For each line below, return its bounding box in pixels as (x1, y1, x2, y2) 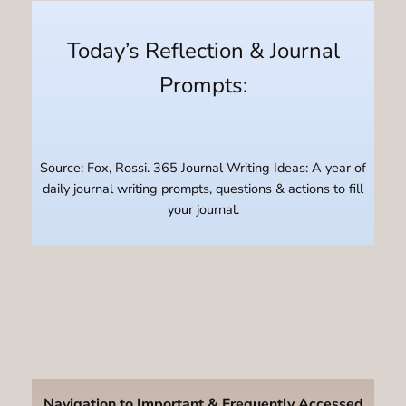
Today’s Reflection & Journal (66, 35, 340, 65)
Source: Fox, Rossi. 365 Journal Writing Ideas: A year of (40, 159, 366, 178)
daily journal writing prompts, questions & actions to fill (43, 179, 363, 198)
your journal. (167, 200, 239, 219)
